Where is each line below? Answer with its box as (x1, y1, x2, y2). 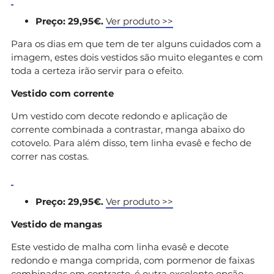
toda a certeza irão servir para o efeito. (11, 64, 183, 76)
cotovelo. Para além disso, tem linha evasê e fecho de (11, 136, 251, 149)
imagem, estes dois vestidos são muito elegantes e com (11, 51, 263, 63)
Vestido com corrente (11, 87, 114, 99)
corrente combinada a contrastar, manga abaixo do (11, 123, 245, 135)
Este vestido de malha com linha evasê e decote (11, 240, 229, 253)
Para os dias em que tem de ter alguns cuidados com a (11, 37, 261, 50)
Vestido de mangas (11, 218, 102, 230)
